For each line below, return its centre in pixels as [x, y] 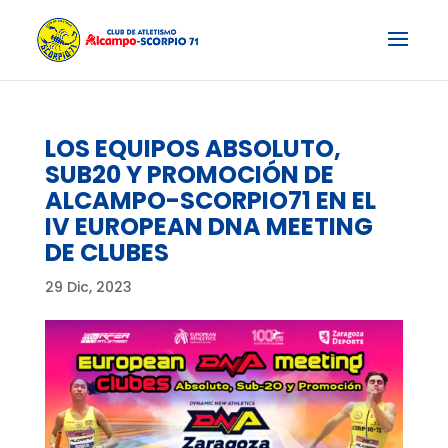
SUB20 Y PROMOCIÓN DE [189, 174]
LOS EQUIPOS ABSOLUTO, [192, 148]
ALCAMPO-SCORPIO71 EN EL [210, 200]
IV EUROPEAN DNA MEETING [208, 226]
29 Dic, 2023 [88, 287]
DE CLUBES [106, 252]
